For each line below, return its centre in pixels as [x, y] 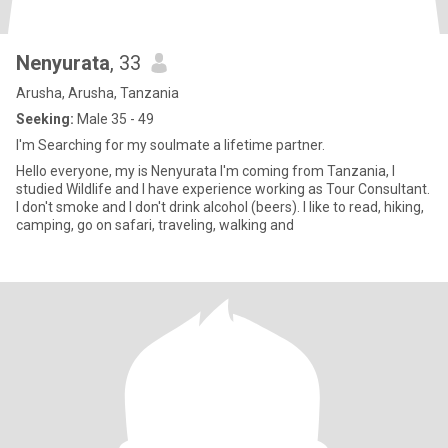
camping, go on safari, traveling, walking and [155, 225]
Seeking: [45, 119]
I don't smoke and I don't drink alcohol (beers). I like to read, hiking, [220, 207]
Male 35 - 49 [114, 119]
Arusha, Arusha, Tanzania [97, 93]
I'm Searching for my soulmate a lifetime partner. [170, 145]
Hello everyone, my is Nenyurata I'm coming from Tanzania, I [205, 171]
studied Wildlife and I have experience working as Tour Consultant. [223, 189]
